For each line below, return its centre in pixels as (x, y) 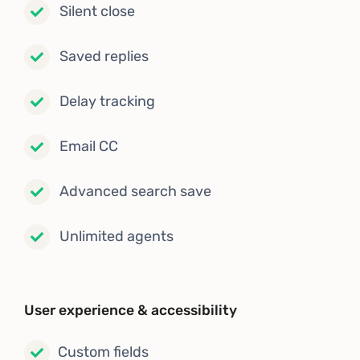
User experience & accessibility (131, 310)
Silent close (97, 12)
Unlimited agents (117, 237)
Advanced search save (135, 192)
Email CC (89, 147)
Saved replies (104, 57)
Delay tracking (107, 102)
